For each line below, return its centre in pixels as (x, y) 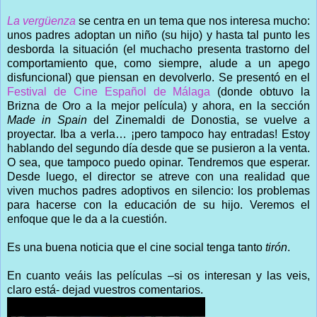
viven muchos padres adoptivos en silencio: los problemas (158, 190)
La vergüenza (42, 21)
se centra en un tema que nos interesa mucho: (195, 21)
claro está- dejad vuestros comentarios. (105, 289)
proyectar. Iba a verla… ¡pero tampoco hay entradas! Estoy (158, 134)
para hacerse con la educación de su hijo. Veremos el (158, 204)
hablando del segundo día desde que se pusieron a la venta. (158, 148)
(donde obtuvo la (264, 91)
